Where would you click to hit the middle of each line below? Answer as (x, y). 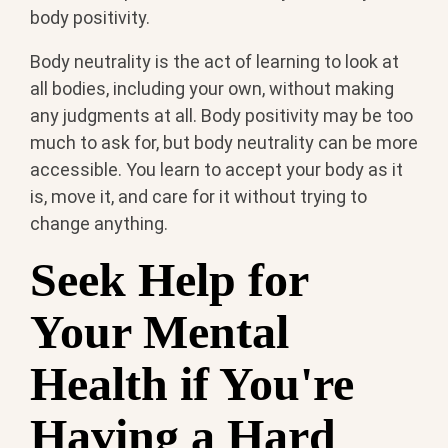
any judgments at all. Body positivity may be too (221, 115)
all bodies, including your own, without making (212, 88)
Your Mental (159, 331)
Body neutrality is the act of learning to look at (214, 61)
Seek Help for (169, 279)
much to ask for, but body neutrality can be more (224, 142)
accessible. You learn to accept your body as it (216, 169)
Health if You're (192, 383)
